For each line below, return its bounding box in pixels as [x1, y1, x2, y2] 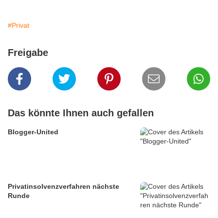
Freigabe [8, 47, 48, 58]
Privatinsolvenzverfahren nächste [8, 182, 119, 191]
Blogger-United [8, 128, 58, 136]
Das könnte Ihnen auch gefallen [8, 108, 154, 119]
